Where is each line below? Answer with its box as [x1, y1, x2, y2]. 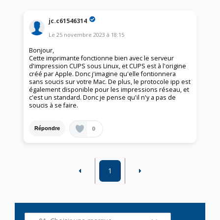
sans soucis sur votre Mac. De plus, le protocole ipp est [29, 77, 191, 86]
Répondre [34, 125, 60, 131]
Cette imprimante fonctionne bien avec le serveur [29, 54, 174, 62]
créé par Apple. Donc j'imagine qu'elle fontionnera [29, 69, 176, 78]
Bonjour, [29, 46, 55, 55]
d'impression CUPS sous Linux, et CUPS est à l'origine [29, 61, 187, 70]
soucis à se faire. [29, 101, 79, 110]
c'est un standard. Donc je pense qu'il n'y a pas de [29, 93, 176, 102]
